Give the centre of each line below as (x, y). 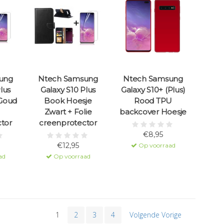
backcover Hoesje (153, 112)
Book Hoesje (68, 101)
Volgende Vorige (155, 215)
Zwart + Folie (68, 112)
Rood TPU (153, 101)
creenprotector (68, 123)
